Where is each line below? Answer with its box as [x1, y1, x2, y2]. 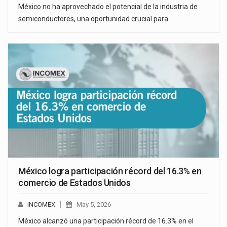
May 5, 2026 [77, 200, 111, 208]
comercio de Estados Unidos [18, 177, 131, 188]
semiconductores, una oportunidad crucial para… [18, 15, 173, 23]
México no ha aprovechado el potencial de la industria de [18, 3, 198, 11]
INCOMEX [27, 200, 55, 208]
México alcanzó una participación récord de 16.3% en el [18, 216, 194, 225]
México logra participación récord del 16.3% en [18, 165, 202, 176]
